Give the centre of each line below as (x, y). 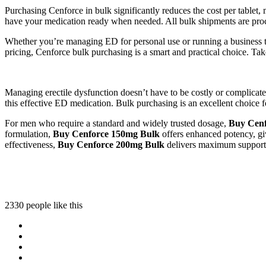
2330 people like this (44, 205)
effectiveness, (31, 144)
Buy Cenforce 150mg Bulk (106, 134)
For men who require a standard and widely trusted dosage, (117, 123)
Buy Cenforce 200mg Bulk (111, 144)
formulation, (29, 134)
